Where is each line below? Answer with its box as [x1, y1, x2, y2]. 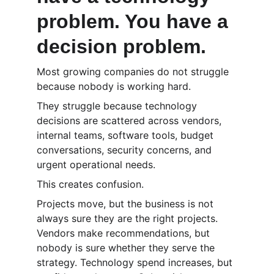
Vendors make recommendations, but [37, 227, 213, 239]
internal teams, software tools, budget [37, 129, 217, 141]
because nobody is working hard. [37, 80, 191, 92]
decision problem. [37, 35, 206, 57]
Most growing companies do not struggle [37, 65, 232, 78]
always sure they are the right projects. [37, 212, 221, 224]
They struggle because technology [37, 100, 200, 112]
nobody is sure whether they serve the [37, 242, 218, 254]
